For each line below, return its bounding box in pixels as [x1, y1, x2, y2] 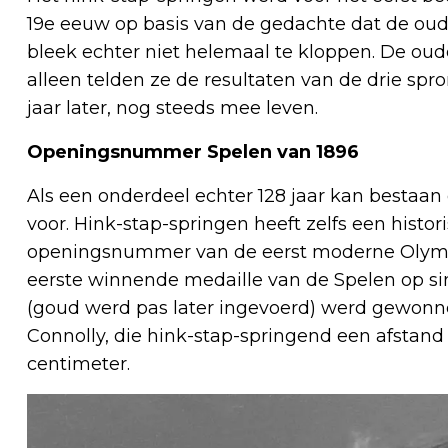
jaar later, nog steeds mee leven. [27, 96, 318, 119]
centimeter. [27, 352, 130, 375]
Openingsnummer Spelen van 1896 [27, 140, 359, 163]
